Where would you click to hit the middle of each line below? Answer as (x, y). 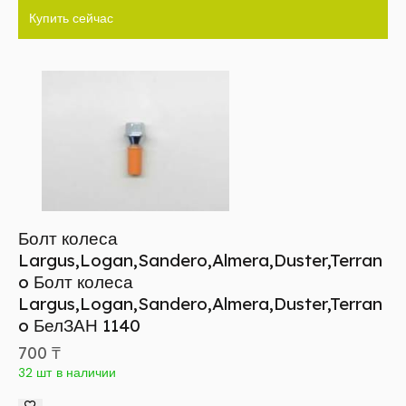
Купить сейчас (71, 19)
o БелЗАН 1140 (79, 326)
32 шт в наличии (68, 373)
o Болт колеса (76, 282)
